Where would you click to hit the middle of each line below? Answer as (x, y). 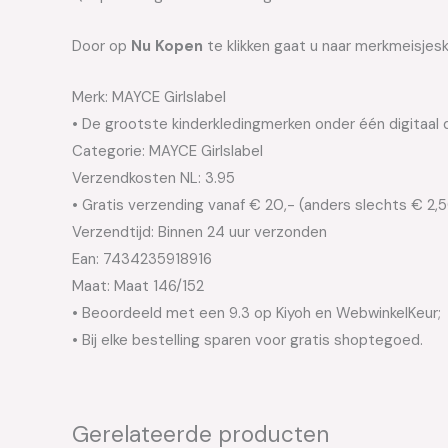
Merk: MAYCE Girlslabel (149, 97)
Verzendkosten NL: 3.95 (153, 178)
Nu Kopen (167, 46)
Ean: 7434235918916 (142, 259)
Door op (101, 46)
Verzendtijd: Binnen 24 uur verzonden (199, 232)
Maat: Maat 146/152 (138, 286)
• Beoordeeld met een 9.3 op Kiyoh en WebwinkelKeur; (256, 313)
